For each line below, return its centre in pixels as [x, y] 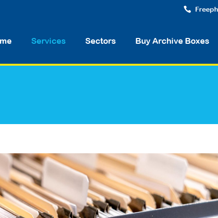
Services [48, 41]
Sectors [100, 41]
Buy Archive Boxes [172, 41]
